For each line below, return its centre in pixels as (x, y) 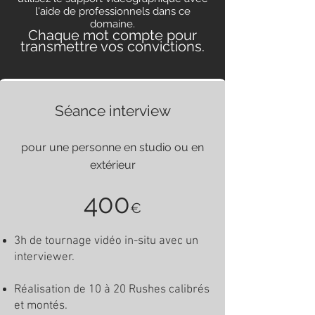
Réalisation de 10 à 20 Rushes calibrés (112, 290)
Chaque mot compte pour (112, 35)
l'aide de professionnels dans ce (112, 11)
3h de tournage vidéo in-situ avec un (106, 241)
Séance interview (112, 111)
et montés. (41, 306)
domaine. (112, 24)
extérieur (112, 165)
